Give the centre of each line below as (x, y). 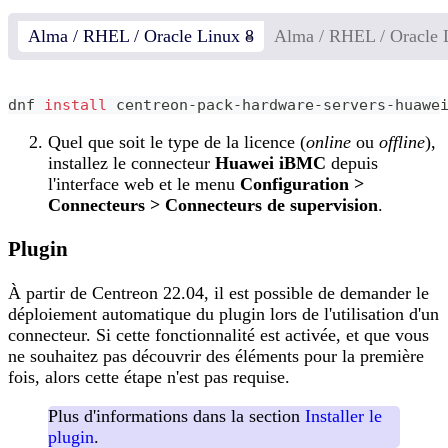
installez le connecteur (131, 162)
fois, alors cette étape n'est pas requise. (149, 377)
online (328, 141)
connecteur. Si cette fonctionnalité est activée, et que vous (218, 335)
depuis (352, 162)
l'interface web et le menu (144, 183)
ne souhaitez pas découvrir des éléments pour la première (216, 356)
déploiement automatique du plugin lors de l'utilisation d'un (223, 314)
